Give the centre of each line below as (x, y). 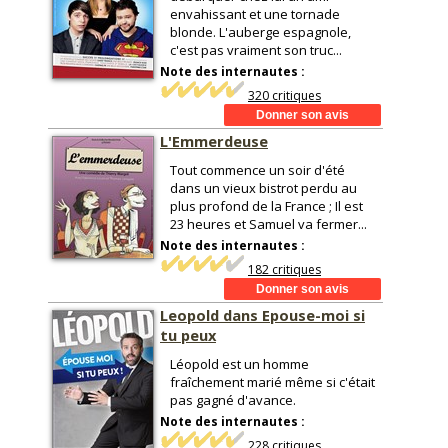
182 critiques (284, 269)
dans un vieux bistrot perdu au (263, 188)
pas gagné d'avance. (233, 400)
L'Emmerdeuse (214, 141)
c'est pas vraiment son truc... (256, 50)
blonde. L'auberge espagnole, (260, 32)
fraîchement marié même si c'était (272, 382)
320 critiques (284, 95)
